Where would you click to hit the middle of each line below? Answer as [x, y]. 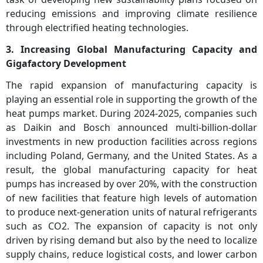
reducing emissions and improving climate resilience [131, 14]
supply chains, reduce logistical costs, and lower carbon [131, 254]
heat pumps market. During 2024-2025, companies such [131, 114]
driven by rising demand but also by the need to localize [131, 240]
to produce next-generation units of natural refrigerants [131, 212]
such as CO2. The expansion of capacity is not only [131, 226]
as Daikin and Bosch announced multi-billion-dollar [131, 128]
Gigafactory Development [66, 64]
